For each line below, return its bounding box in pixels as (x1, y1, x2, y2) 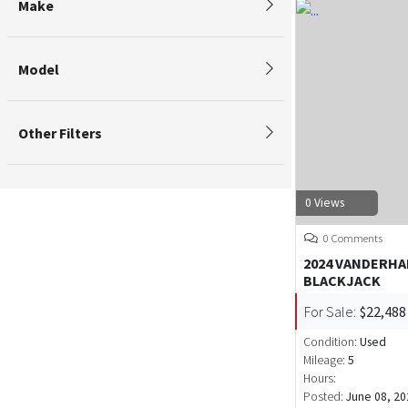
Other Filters (18, 123, 102, 142)
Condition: (303, 334, 360, 351)
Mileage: (303, 352, 345, 369)
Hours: (303, 371, 336, 387)
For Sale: (304, 302, 356, 321)
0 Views (305, 195, 344, 211)
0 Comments (321, 230, 382, 246)
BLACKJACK (303, 271, 381, 291)
